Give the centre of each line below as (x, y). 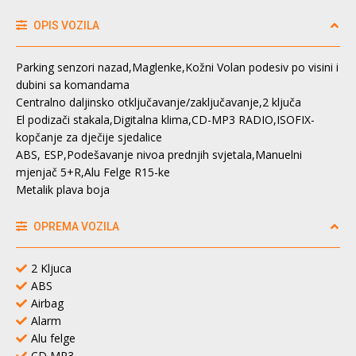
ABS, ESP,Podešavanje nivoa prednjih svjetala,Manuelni (159, 154)
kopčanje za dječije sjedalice (89, 137)
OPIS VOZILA (65, 25)
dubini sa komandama (73, 84)
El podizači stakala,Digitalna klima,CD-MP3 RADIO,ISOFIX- (165, 119)
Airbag (47, 303)
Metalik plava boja (63, 189)
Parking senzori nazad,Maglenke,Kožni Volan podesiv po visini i (177, 67)
